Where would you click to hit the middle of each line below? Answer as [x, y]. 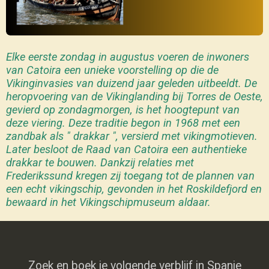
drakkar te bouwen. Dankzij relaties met [100, 163]
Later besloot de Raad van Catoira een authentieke [126, 150]
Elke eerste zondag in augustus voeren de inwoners [128, 57]
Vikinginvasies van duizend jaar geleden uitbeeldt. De [131, 83]
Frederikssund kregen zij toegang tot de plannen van [130, 176]
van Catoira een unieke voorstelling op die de [112, 70]
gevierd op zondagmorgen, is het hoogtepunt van [123, 110]
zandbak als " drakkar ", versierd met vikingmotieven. [132, 136]
